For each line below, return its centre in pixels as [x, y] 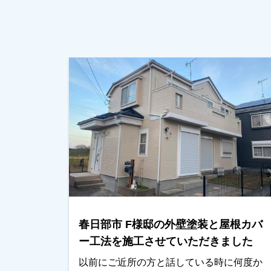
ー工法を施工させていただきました [166, 241]
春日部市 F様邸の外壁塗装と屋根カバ [171, 224]
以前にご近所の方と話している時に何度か [171, 262]
